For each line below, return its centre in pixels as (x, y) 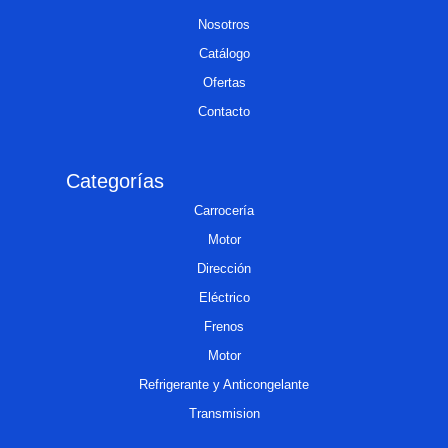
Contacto (224, 112)
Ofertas (224, 83)
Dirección (224, 269)
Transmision (224, 414)
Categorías (115, 181)
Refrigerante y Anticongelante (224, 385)
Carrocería (224, 211)
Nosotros (224, 25)
